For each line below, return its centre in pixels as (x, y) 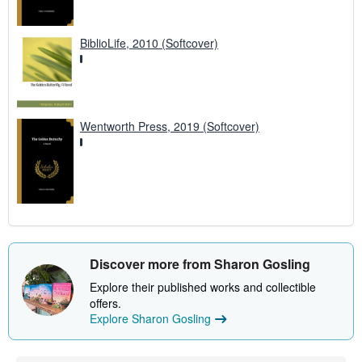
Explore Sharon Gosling (150, 319)
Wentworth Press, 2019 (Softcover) (170, 126)
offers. (105, 303)
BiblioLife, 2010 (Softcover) (149, 42)
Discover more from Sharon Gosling (200, 264)
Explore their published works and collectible (203, 287)
